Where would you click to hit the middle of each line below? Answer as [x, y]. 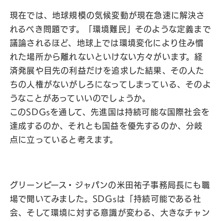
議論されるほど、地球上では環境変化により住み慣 [107, 43]
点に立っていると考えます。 [64, 140]
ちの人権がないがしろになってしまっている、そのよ [110, 84]
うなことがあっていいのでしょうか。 [80, 98]
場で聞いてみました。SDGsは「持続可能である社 [106, 199]
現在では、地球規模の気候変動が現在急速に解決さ [108, 15]
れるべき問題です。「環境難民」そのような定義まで [110, 29]
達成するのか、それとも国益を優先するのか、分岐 [107, 126]
